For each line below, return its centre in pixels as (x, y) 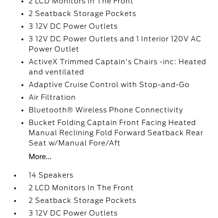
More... (40, 157)
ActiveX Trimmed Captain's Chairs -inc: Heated (118, 62)
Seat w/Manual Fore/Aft (75, 143)
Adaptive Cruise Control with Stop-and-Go (109, 85)
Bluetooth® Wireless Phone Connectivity (106, 110)
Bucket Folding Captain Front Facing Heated (113, 123)
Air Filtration (53, 97)
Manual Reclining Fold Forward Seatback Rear (116, 133)
